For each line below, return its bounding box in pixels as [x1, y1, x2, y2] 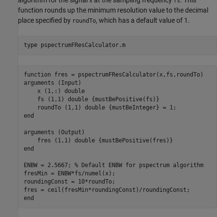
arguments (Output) [23, 129, 85, 136]
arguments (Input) [23, 79, 81, 87]
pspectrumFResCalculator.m [40, 42, 125, 49]
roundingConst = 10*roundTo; [23, 178, 115, 186]
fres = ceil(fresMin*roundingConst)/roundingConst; [23, 186, 190, 194]
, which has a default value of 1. [96, 16, 190, 24]
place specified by [18, 16, 72, 24]
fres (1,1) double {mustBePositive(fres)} [23, 137, 173, 144]
